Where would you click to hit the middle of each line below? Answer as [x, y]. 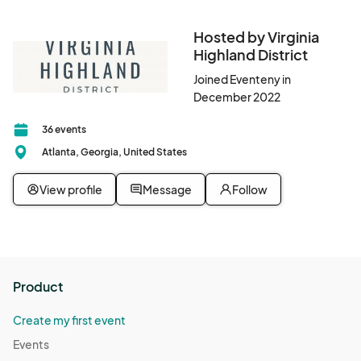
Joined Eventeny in [242, 79]
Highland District [250, 54]
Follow [250, 189]
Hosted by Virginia [256, 37]
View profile [71, 189]
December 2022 [237, 97]
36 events [64, 129]
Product [38, 286]
